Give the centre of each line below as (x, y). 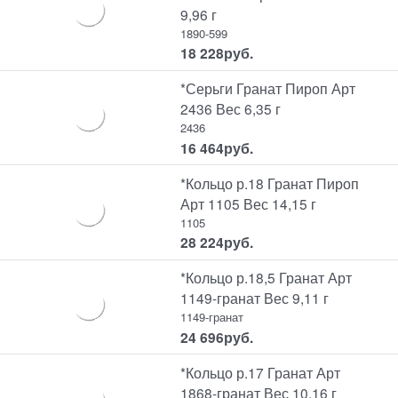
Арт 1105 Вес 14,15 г (249, 203)
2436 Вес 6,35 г (231, 109)
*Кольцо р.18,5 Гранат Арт (267, 278)
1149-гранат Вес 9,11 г (255, 298)
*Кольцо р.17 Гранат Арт (261, 372)
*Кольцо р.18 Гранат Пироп (270, 183)
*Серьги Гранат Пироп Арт (268, 88)
